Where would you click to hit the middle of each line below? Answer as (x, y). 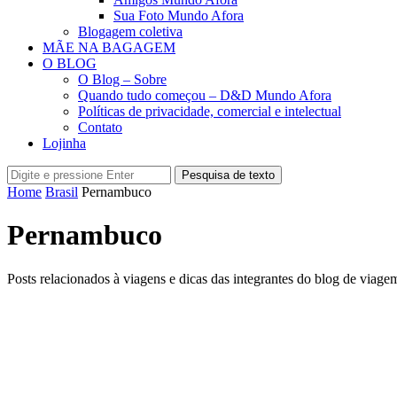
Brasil (62, 192)
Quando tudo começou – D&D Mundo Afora (205, 95)
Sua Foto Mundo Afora (179, 16)
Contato (100, 127)
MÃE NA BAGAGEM (109, 47)
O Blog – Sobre (122, 79)
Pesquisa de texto (228, 175)
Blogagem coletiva (130, 31)
